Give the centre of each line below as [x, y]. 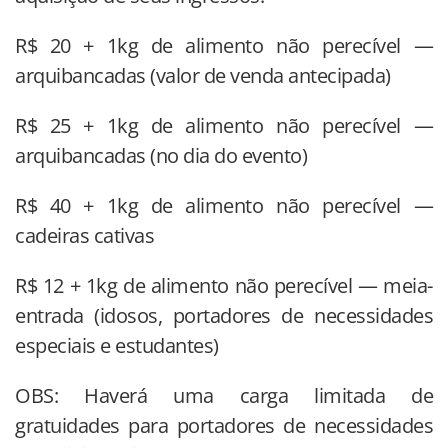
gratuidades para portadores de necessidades [224, 426]
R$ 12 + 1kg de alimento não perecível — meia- [224, 286]
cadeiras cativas [84, 236]
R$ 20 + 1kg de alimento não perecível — [224, 46]
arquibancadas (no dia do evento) [161, 156]
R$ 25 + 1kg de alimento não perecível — [224, 126]
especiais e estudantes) [117, 346]
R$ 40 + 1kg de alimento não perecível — [224, 206]
